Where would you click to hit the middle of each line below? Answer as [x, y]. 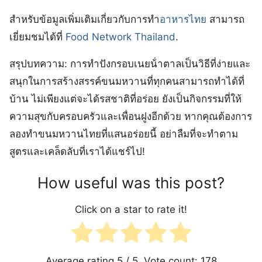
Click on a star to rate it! [131, 209]
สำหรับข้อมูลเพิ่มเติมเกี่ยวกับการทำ [85, 20]
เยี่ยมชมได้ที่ [37, 37]
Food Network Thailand [120, 37]
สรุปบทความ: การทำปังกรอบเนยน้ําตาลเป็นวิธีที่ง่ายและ [130, 64]
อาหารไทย [183, 20]
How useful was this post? [131, 183]
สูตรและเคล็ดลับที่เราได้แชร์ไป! [77, 152]
